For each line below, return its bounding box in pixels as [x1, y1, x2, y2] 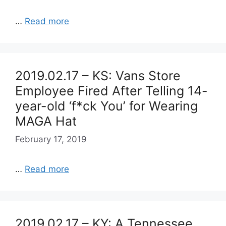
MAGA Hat [15, 114, 77, 129]
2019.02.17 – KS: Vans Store [15, 68, 181, 83]
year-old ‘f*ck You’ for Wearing [15, 98, 198, 114]
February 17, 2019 [15, 134, 87, 144]
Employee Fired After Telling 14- [15, 83, 208, 98]
